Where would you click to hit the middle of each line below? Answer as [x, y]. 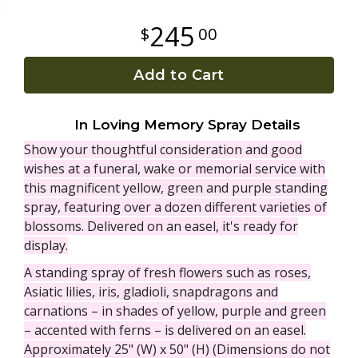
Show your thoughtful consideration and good [163, 149]
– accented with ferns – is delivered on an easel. [165, 330]
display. [46, 245]
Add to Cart [179, 75]
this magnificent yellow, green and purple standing [176, 187]
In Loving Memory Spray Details [187, 124]
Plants [29, 34]
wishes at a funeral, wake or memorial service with [175, 168]
